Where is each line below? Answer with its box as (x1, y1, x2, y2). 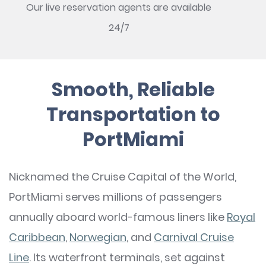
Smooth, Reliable (51, 76, 215, 103)
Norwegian (69, 230, 126, 245)
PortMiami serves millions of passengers (9, 189, 222, 204)
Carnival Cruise (154, 230, 234, 245)
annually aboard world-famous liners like (9, 210, 227, 224)
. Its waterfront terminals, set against (29, 250, 225, 265)
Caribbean (9, 230, 65, 245)
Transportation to (46, 101, 220, 128)
